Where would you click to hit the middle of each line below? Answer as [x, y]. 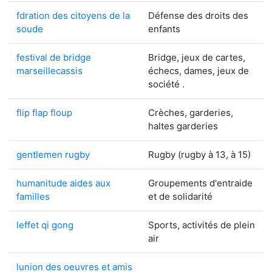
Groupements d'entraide [200, 183]
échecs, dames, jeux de [199, 71]
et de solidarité [180, 196]
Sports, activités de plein [202, 225]
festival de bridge [54, 57]
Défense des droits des [198, 15]
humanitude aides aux [63, 183]
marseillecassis [49, 71]
